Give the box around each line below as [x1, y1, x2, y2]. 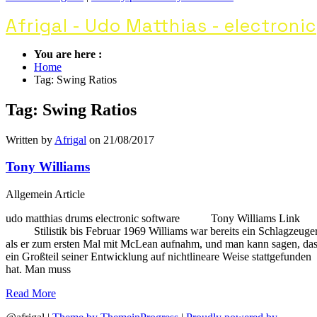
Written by [6, 133, 54, 146]
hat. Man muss [6, 263, 71, 275]
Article [52, 188, 85, 200]
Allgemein [6, 188, 52, 200]
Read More [6, 287, 56, 299]
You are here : [34, 47, 102, 60]
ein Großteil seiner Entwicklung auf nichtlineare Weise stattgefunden [6, 250, 311, 263]
